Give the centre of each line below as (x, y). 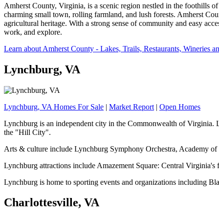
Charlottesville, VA (52, 203)
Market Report (131, 107)
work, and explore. (33, 32)
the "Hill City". (27, 132)
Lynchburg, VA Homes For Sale (54, 107)
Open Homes (180, 107)
